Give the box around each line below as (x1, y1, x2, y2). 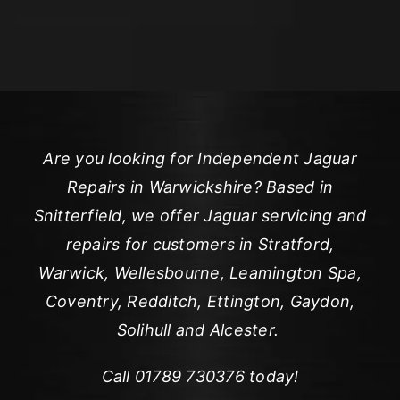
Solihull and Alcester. (116, 320, 284, 339)
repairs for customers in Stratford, (65, 234, 335, 254)
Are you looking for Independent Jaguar (43, 148, 357, 168)
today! (244, 366, 299, 386)
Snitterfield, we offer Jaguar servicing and (33, 205, 367, 225)
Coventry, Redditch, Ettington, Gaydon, (45, 291, 355, 311)
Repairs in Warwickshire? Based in (66, 177, 334, 196)
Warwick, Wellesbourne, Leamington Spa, (38, 262, 362, 282)
